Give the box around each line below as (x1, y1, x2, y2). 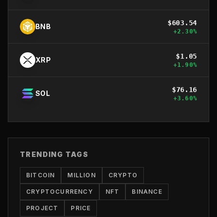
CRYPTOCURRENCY (26, 187, 93, 195)
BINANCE (132, 187, 162, 195)
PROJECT (26, 204, 59, 212)
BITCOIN (26, 171, 55, 179)
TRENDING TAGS (20, 150, 89, 158)
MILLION (67, 171, 96, 179)
